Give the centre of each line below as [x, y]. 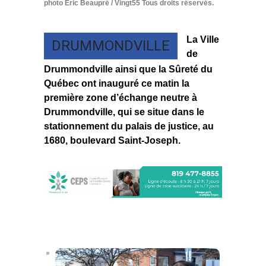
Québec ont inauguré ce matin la [117, 84]
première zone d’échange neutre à [121, 98]
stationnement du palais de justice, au [129, 126]
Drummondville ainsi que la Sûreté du [128, 69]
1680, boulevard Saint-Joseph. [112, 141]
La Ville [203, 40]
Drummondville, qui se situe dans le [124, 112]
